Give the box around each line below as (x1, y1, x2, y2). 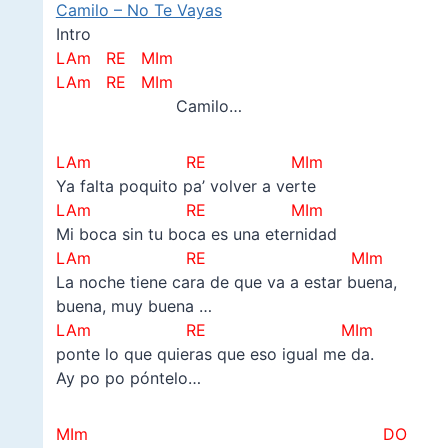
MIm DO (55, 423, 407, 444)
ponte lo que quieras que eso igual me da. (55, 343, 374, 364)
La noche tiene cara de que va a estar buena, (55, 271, 397, 292)
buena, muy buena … (55, 295, 212, 316)
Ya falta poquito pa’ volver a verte (55, 175, 316, 196)
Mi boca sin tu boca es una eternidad (55, 223, 337, 244)
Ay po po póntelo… (55, 367, 201, 388)
